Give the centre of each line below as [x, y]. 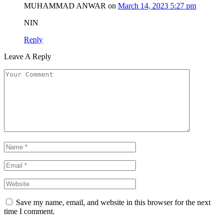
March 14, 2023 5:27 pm [157, 5]
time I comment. [29, 211]
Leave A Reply [28, 56]
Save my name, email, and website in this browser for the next [113, 202]
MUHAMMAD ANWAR [65, 5]
